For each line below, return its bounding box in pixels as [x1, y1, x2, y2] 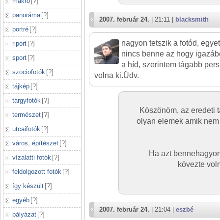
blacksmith [175, 16, 209, 23]
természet [12, 111, 41, 118]
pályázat [12, 211, 36, 218]
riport [12, 40, 27, 47]
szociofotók [12, 68, 45, 76]
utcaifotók [12, 125, 40, 133]
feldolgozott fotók [12, 168, 61, 175]
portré [12, 26, 28, 33]
